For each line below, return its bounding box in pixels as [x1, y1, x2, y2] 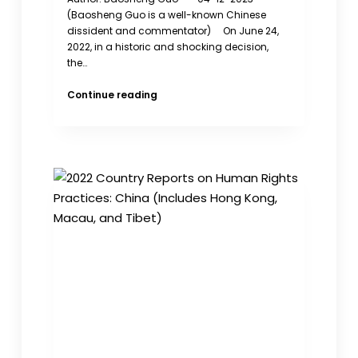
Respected [157, 150, 214, 165]
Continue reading [67, 87, 158, 101]
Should [157, 118, 193, 133]
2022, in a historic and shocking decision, [67, 39, 269, 54]
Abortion [157, 86, 202, 101]
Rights [157, 102, 190, 117]
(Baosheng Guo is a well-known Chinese [67, 7, 267, 22]
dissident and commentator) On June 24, [67, 23, 280, 38]
